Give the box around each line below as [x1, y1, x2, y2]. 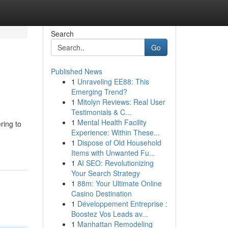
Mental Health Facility [77, 117, 147, 127]
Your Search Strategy [71, 168, 140, 178]
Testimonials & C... [71, 107, 131, 117]
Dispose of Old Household [77, 137, 161, 148]
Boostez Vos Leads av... [71, 209, 148, 219]
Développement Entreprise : [77, 198, 167, 209]
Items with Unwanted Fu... [71, 148, 155, 158]
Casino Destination [71, 188, 132, 198]
